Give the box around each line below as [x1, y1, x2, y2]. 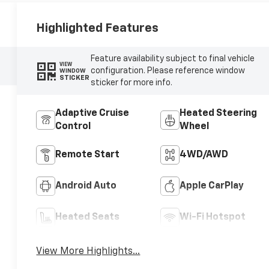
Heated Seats [55, 213, 120, 223]
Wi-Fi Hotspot [179, 213, 246, 223]
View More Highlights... [36, 247, 141, 257]
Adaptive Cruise [55, 109, 130, 119]
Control [55, 122, 91, 132]
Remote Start [55, 150, 120, 160]
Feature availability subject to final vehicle [90, 55, 255, 64]
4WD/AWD [179, 150, 228, 160]
